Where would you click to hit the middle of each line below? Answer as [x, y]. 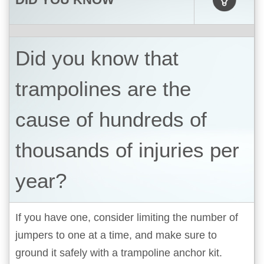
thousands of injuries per [127, 150]
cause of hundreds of [111, 119]
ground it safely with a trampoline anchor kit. [119, 253]
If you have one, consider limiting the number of [127, 217]
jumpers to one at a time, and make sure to [116, 235]
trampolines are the [103, 88]
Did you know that [97, 58]
